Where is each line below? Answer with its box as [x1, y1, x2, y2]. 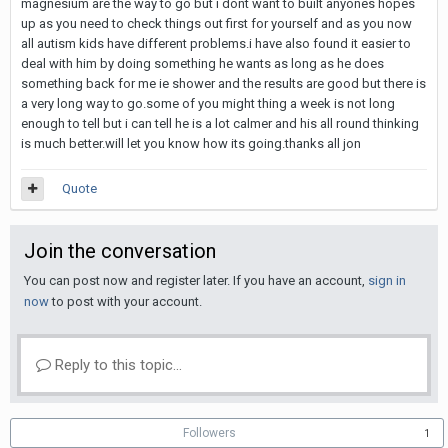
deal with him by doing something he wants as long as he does [21, 56, 384, 71]
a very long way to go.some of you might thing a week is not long [21, 96, 395, 111]
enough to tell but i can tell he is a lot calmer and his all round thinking [21, 116, 419, 131]
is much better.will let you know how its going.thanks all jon [21, 136, 361, 151]
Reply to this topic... [51, 356, 182, 374]
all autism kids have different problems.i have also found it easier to [21, 36, 411, 51]
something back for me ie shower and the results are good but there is [21, 76, 426, 91]
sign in [368, 273, 406, 288]
